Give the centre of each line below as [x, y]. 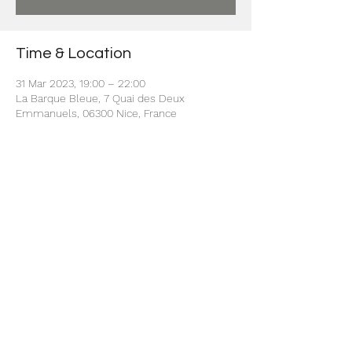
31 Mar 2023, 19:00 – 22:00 [81, 83]
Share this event [74, 200]
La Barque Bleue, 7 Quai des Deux [100, 98]
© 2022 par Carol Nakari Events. [126, 340]
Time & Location [73, 53]
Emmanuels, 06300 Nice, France [96, 113]
